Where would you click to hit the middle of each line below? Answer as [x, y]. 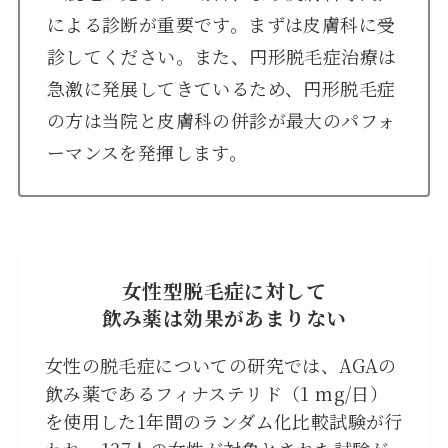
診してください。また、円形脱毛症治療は [221, 55]
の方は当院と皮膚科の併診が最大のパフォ [221, 119]
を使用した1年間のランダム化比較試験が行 [223, 421]
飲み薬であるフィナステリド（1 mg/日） [216, 393]
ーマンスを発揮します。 [147, 151]
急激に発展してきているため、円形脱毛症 [221, 87]
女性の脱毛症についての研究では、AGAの [220, 365]
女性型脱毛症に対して [224, 291]
